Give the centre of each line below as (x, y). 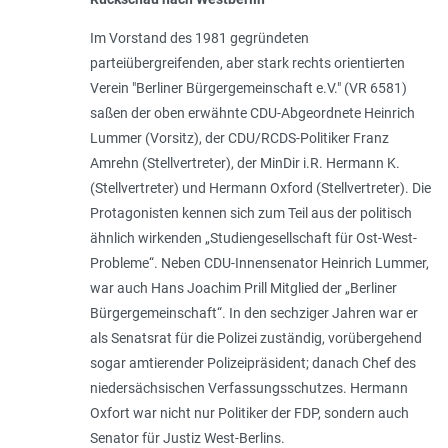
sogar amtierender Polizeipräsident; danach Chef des (252, 362)
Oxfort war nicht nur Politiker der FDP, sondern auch (249, 412)
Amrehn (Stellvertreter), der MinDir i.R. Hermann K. (244, 162)
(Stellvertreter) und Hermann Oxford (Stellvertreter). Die (260, 187)
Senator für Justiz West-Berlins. (188, 437)
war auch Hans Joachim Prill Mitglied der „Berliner (243, 287)
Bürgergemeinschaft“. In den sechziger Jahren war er (253, 312)
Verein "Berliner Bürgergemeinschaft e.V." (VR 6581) (248, 87)
